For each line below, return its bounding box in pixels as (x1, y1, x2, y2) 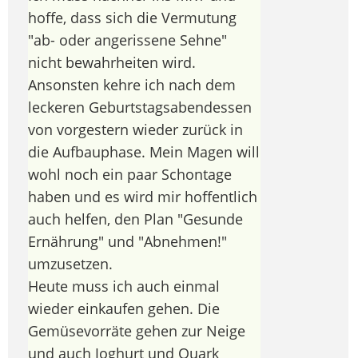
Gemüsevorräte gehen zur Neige (28, 320, 245, 340)
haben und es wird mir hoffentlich (28, 186, 257, 206)
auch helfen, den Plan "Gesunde (28, 209, 243, 229)
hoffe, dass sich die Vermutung (28, 7, 237, 27)
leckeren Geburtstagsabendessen (28, 97, 252, 117)
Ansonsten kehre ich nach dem (28, 74, 236, 94)
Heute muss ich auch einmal (28, 276, 220, 296)
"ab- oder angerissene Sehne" (28, 30, 227, 50)
